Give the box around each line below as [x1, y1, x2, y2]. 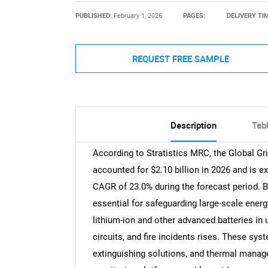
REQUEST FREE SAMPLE [132, 52, 229, 65]
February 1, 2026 [113, 11, 162, 20]
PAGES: [183, 11, 206, 20]
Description [170, 119, 217, 132]
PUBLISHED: [75, 11, 114, 20]
